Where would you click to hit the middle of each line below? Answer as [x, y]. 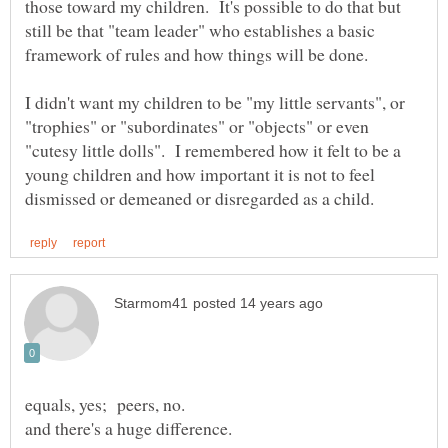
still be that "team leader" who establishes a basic [200, 30]
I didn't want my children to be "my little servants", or [215, 102]
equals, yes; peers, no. [108, 404]
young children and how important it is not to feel [200, 174]
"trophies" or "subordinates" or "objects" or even [197, 126]
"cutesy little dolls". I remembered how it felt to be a [213, 150]
